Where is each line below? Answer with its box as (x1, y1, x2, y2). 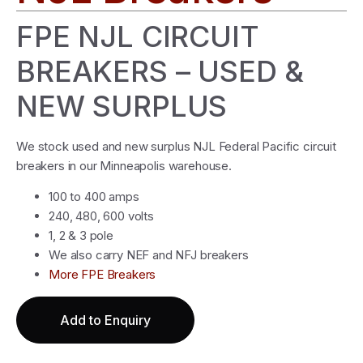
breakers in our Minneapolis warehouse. (16, 158, 232, 173)
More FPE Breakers (49, 267, 156, 283)
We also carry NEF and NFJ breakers (49, 247, 249, 263)
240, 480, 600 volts (49, 208, 154, 224)
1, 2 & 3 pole (49, 228, 113, 244)
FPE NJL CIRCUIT (16, 19, 259, 54)
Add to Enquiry (60, 312, 151, 329)
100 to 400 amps (49, 189, 139, 205)
